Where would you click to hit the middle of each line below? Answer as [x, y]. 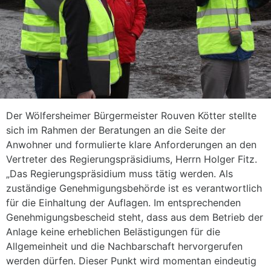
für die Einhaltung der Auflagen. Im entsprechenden [123, 202]
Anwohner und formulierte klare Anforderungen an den [131, 144]
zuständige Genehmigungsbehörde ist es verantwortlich [134, 188]
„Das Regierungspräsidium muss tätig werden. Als [119, 173]
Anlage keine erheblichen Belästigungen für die [113, 231]
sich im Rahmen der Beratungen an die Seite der [116, 130]
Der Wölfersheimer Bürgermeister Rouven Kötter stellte [131, 115]
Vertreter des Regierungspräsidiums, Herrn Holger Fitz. [132, 159]
